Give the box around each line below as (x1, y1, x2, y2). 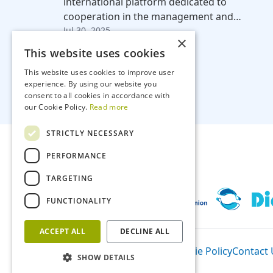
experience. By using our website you (24, 79, 157, 89)
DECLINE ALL (119, 226, 170, 236)
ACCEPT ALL (40, 226, 85, 236)
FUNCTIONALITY (46, 195, 112, 206)
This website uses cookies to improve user (24, 67, 175, 77)
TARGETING (46, 172, 93, 183)
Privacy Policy (109, 244, 171, 258)
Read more (89, 102, 129, 112)
